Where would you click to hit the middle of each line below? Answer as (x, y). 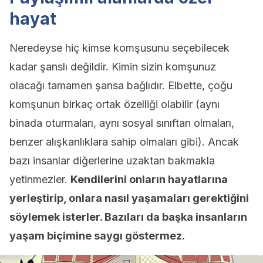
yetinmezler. (40, 179)
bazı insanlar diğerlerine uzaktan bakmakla (112, 161)
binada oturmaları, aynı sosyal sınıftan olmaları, (122, 123)
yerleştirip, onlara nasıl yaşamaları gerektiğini (129, 198)
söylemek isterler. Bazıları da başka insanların (128, 217)
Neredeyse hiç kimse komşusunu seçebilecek (119, 48)
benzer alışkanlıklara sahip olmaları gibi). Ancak (124, 142)
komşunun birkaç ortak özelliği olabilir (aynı (114, 104)
